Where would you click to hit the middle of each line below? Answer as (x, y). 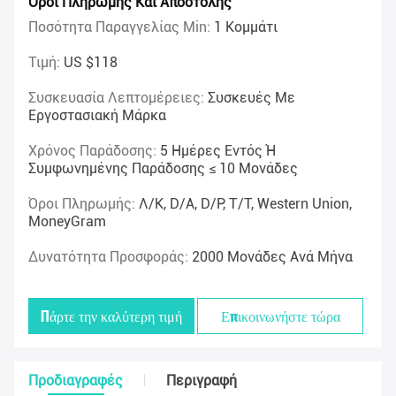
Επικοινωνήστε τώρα (280, 316)
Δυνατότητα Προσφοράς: (110, 257)
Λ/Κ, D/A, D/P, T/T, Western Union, (245, 204)
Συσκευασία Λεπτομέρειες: (118, 98)
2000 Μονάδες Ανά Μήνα (272, 257)
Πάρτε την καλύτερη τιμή (112, 316)
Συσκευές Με (251, 98)
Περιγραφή (202, 381)
